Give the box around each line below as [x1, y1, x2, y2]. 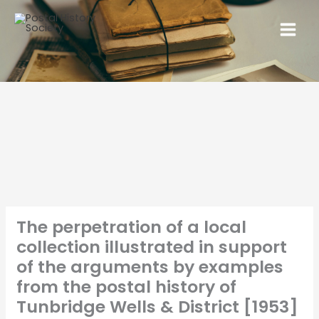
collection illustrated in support [16, 234, 287, 258]
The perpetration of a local [16, 214, 246, 239]
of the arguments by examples [16, 254, 283, 278]
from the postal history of [16, 274, 236, 298]
